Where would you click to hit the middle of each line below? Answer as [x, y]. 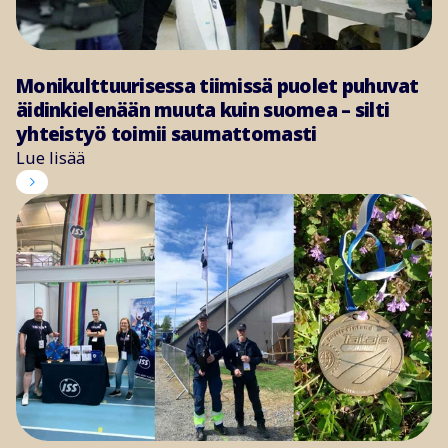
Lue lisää [50, 158]
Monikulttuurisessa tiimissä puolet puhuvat [217, 86]
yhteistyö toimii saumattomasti [166, 134]
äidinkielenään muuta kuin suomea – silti [203, 110]
